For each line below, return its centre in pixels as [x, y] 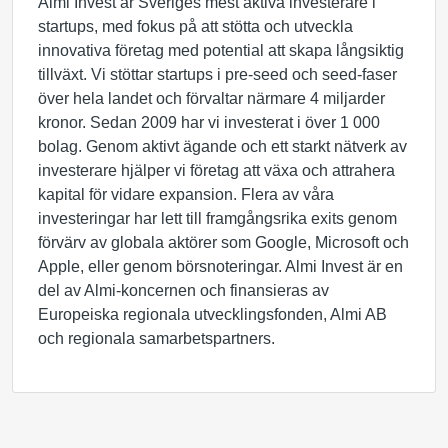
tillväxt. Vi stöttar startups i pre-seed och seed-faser [217, 74]
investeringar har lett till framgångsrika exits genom [217, 218]
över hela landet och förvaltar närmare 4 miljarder [211, 98]
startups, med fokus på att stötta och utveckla [195, 26]
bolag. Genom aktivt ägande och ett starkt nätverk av [222, 146]
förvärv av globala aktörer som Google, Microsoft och [223, 242]
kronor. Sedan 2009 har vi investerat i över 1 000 [209, 122]
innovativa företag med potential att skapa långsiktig [221, 50]
